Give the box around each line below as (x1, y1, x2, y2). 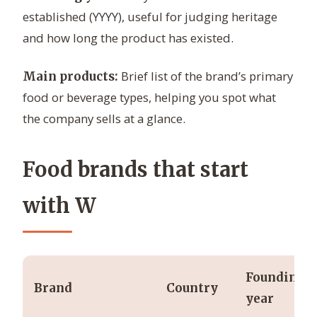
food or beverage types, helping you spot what (23, 89, 276, 106)
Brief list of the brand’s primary (118, 68, 293, 85)
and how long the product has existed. (23, 30, 234, 47)
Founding (246, 270, 305, 286)
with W (23, 193, 96, 219)
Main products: (23, 69, 118, 85)
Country (166, 280, 218, 296)
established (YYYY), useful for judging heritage (23, 8, 277, 25)
